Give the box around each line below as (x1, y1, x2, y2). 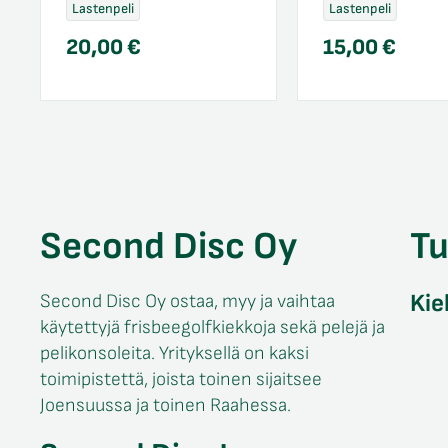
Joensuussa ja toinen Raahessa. (40, 394, 291, 417)
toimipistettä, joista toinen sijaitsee (40, 368, 322, 391)
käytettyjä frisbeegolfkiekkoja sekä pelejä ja (40, 316, 385, 339)
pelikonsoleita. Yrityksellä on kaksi (40, 342, 309, 365)
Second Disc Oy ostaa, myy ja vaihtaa (40, 290, 335, 313)
